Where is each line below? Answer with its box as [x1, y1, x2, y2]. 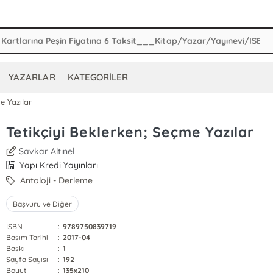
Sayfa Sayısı [5, 255, 49, 264]
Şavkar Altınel [19, 146, 75, 157]
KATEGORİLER [67, 71, 128, 83]
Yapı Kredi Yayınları [17, 160, 99, 171]
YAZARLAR [9, 71, 55, 83]
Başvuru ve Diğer [12, 199, 73, 208]
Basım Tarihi [5, 233, 49, 242]
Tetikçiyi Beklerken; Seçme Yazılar [5, 123, 254, 141]
